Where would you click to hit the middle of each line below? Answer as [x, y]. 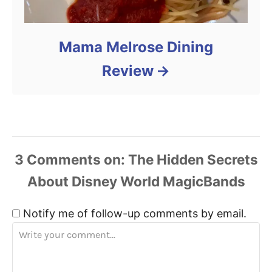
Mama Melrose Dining [136, 47]
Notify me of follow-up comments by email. [135, 214]
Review [127, 71]
